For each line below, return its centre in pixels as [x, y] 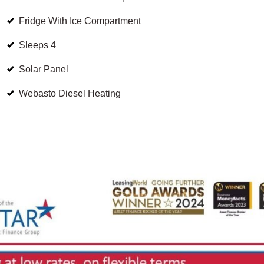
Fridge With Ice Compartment [80, 21]
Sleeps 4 [38, 45]
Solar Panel [44, 70]
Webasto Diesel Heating [70, 94]
